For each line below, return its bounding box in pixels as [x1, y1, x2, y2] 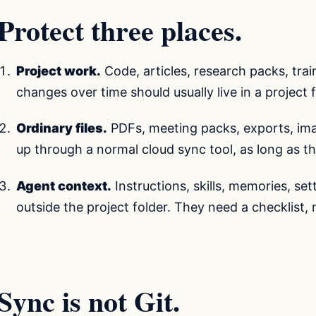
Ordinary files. [16, 121, 108, 136]
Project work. [16, 63, 102, 78]
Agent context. [16, 178, 112, 193]
